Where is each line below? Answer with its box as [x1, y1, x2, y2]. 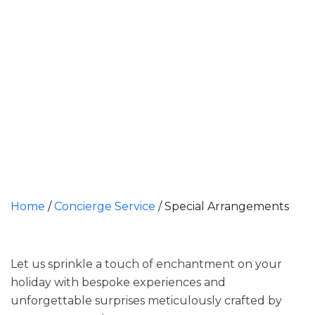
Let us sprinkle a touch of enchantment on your [11, 257, 282, 271]
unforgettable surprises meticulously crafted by [11, 294, 282, 307]
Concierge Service [54, 200, 155, 213]
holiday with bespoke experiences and [11, 276, 226, 289]
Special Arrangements [165, 200, 289, 213]
